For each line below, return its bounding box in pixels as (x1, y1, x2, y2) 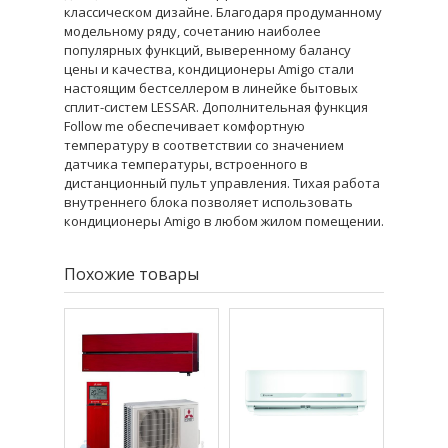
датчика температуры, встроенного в (64, 154, 308, 173)
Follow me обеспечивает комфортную (64, 116, 305, 135)
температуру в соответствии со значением (64, 135, 344, 154)
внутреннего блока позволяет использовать (64, 192, 353, 211)
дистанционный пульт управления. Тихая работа (64, 173, 380, 192)
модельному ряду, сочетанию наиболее (64, 21, 321, 40)
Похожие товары (64, 262, 199, 285)
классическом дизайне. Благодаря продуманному (64, 2, 382, 21)
